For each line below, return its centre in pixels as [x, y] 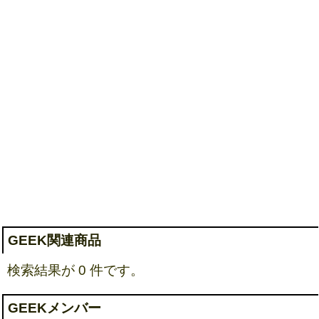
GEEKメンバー [54, 308]
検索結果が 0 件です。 [76, 271]
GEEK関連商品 [54, 241]
